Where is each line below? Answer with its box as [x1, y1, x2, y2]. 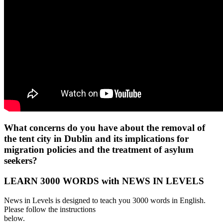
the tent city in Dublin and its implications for [4, 133, 189, 144]
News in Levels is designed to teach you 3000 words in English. [4, 196, 206, 205]
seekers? [4, 155, 37, 166]
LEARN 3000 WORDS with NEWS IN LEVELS [4, 176, 204, 187]
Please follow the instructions [4, 205, 96, 214]
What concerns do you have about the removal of [4, 122, 205, 133]
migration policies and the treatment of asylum [4, 144, 194, 155]
